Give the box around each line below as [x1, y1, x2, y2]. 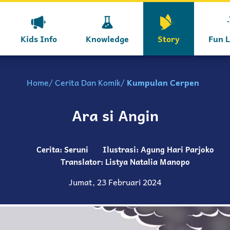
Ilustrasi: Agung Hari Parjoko [103, 143, 214, 156]
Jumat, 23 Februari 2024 [69, 175, 161, 188]
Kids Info [20, 31, 57, 45]
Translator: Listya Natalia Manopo [61, 156, 190, 168]
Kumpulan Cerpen [127, 75, 199, 89]
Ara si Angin [71, 104, 159, 127]
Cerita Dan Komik [55, 75, 121, 89]
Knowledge [85, 31, 129, 45]
